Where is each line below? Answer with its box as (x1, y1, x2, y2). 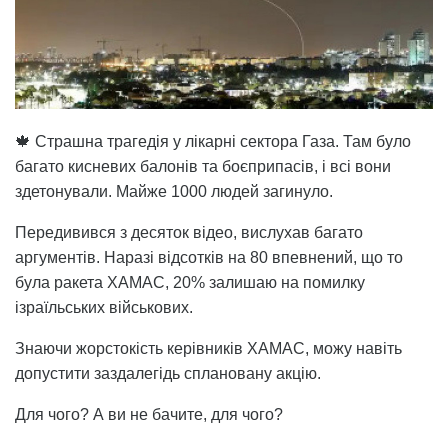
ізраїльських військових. (15, 299, 193, 317)
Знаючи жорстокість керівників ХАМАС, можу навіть (15, 340, 402, 358)
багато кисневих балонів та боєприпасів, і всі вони (15, 158, 391, 176)
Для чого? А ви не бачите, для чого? (15, 406, 283, 424)
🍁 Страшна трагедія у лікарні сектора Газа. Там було (15, 133, 411, 151)
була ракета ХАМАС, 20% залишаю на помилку (15, 274, 365, 292)
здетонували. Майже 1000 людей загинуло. (15, 183, 333, 201)
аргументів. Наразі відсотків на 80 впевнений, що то (15, 249, 403, 267)
